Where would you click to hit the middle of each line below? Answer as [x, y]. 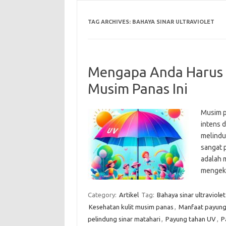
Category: [103, 194]
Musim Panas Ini [137, 88]
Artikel [129, 194]
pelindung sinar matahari [124, 219]
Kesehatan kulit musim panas [131, 207]
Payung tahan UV [190, 219]
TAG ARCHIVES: [110, 21]
